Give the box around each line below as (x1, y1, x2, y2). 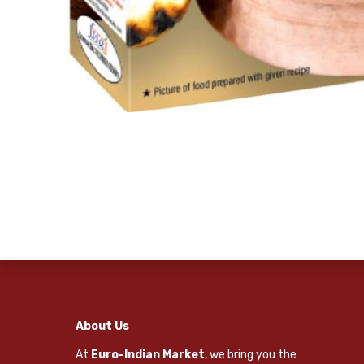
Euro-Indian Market (90, 348, 205, 362)
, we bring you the (204, 348, 297, 362)
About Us (75, 319, 129, 334)
